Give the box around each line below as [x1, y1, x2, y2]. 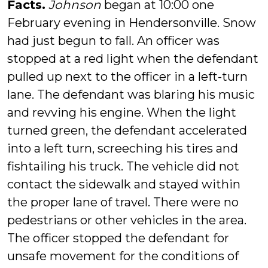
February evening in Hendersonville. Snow [7, 16, 256, 30]
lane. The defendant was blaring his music [7, 87, 255, 102]
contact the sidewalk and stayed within [7, 177, 240, 191]
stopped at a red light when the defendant [7, 51, 258, 66]
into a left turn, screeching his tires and [7, 141, 238, 156]
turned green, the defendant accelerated [7, 123, 247, 138]
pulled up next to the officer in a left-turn [7, 69, 248, 84]
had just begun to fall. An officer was [7, 33, 220, 48]
